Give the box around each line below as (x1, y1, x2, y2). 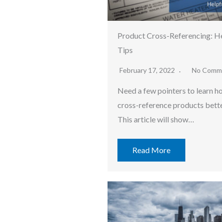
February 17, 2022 (119, 66, 176, 75)
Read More (132, 145, 170, 155)
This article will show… (117, 114, 194, 124)
